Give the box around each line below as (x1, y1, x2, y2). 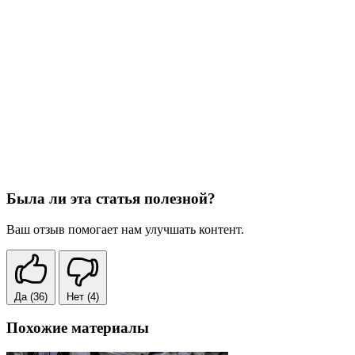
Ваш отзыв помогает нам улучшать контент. (6, 222, 244, 236)
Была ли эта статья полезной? (6, 189, 216, 207)
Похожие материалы (6, 319, 149, 337)
